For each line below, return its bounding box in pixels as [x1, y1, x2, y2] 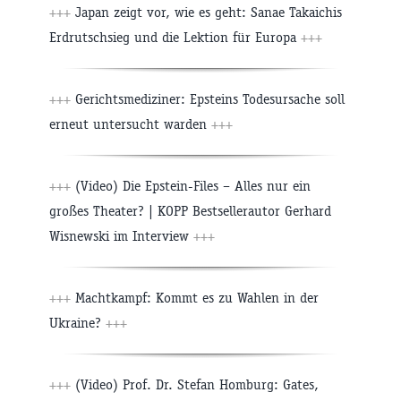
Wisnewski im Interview [49, 227, 193, 245]
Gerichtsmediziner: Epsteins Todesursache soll [71, 90, 345, 108]
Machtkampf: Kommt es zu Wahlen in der [71, 289, 319, 307]
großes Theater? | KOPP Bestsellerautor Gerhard [49, 202, 331, 220]
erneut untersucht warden [49, 115, 211, 133]
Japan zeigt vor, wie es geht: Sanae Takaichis [71, 4, 342, 21]
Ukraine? [49, 314, 106, 332]
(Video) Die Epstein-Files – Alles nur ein [71, 177, 311, 195]
